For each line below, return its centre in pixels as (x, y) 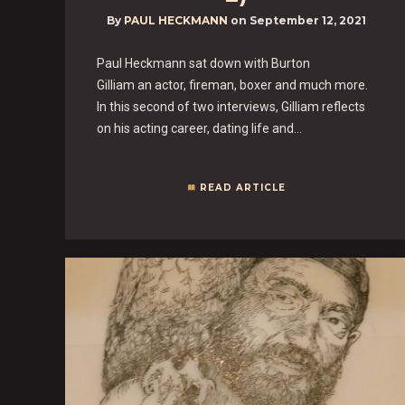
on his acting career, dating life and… (199, 128)
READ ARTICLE (242, 187)
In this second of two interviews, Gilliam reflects (231, 106)
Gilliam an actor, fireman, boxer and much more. (232, 85)
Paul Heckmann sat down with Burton (203, 63)
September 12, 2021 (308, 20)
